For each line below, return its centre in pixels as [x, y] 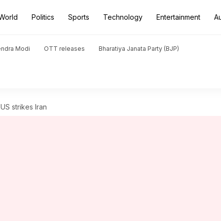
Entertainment [178, 17]
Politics [43, 17]
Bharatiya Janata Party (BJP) [139, 49]
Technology [123, 17]
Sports [79, 17]
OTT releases [64, 49]
